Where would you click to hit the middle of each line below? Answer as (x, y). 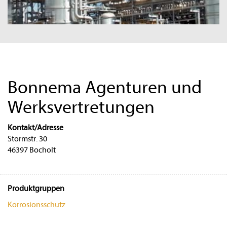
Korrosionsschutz (36, 204)
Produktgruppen (36, 188)
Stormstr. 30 (27, 139)
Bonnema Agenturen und (105, 87)
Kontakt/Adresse (35, 127)
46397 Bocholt (32, 150)
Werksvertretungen (81, 107)
